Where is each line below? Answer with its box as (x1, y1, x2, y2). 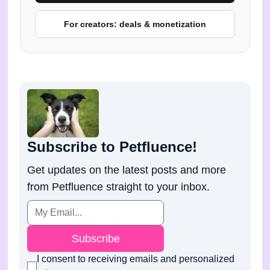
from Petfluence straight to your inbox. (27, 180, 210, 193)
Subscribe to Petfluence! (27, 138, 197, 155)
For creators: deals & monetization (64, 19, 206, 30)
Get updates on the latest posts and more (27, 163, 226, 176)
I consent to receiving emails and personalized (37, 253, 234, 264)
